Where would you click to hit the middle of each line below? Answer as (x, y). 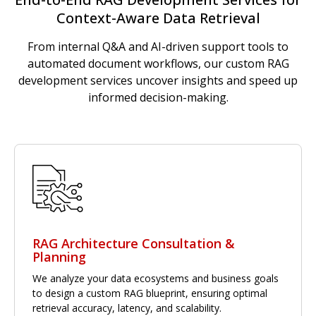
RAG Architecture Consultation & (134, 243)
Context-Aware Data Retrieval (158, 18)
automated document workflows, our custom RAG (158, 63)
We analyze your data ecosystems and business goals (156, 278)
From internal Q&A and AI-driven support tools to (158, 46)
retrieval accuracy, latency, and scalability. (127, 308)
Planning (59, 256)
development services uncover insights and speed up (158, 80)
